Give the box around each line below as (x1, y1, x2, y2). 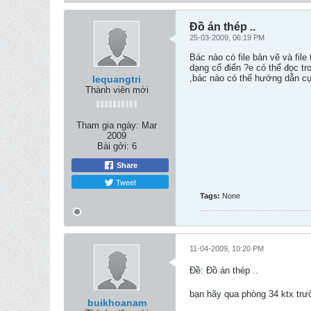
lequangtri (92, 74, 141, 85)
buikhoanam (87, 297, 146, 308)
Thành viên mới (85, 85, 149, 95)
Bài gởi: (96, 141, 129, 151)
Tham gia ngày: (76, 120, 139, 131)
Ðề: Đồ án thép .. (190, 265, 258, 276)
